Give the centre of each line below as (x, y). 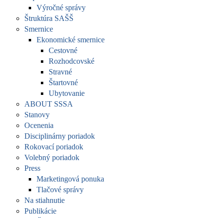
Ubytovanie (67, 93)
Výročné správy (61, 8)
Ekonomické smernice (71, 40)
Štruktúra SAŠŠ (49, 18)
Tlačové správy (60, 190)
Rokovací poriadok (54, 147)
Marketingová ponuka (70, 179)
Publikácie (40, 211)
